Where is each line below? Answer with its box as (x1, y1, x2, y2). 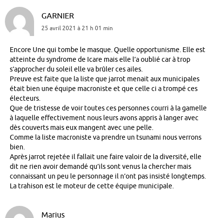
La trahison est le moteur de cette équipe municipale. (10, 182, 174, 190)
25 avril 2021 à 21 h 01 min (41, 24, 113, 32)
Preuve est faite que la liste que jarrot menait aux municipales (10, 74, 200, 83)
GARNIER (41, 10, 74, 21)
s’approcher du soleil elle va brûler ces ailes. (10, 65, 143, 73)
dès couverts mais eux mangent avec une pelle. (10, 123, 153, 132)
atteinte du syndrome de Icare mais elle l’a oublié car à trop (10, 55, 190, 64)
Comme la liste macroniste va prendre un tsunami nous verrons (10, 133, 201, 142)
